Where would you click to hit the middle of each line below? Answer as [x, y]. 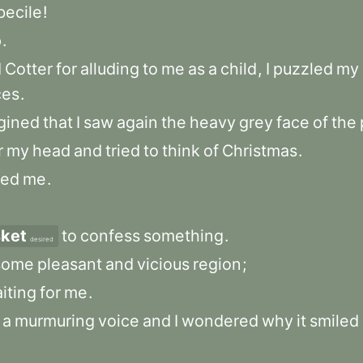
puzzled [303, 69]
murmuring [55, 321]
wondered [220, 321]
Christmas [260, 151]
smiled [334, 321]
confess [110, 236]
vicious [163, 264]
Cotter [29, 69]
